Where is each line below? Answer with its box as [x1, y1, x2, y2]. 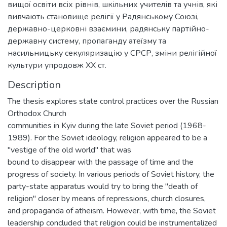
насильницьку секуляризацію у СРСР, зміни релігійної [8, 48, 217, 59]
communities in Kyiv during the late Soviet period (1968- [8, 120, 206, 131]
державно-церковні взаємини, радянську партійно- [8, 23, 209, 34]
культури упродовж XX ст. [8, 60, 106, 71]
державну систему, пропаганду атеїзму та [8, 35, 166, 47]
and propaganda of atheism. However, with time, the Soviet [8, 205, 216, 216]
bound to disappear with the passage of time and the [8, 157, 194, 168]
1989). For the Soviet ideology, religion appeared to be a [8, 132, 207, 143]
